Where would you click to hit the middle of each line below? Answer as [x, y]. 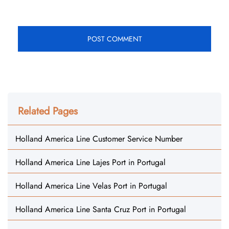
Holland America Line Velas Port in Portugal [91, 186]
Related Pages [48, 111]
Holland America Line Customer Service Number [99, 139]
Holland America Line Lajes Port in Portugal [90, 162]
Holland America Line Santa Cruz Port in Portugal [101, 209]
